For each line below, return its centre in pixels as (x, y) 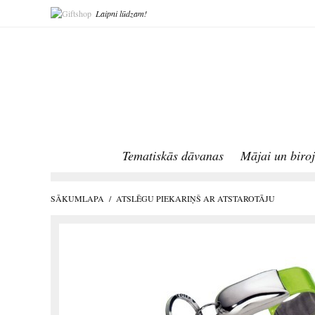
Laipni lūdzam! (121, 13)
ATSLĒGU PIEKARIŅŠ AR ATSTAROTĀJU (195, 199)
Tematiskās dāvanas (173, 156)
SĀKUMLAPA (77, 199)
